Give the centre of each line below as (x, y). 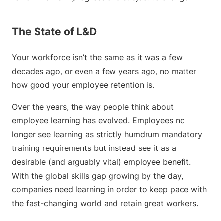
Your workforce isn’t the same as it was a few (97, 57)
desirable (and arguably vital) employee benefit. (101, 162)
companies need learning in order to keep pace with (109, 189)
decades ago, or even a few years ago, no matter (104, 71)
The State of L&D (54, 31)
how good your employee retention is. (83, 85)
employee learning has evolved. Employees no (98, 120)
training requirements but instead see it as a (94, 148)
